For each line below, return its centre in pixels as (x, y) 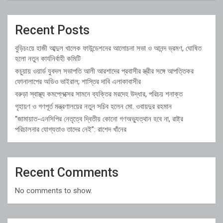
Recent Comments (67, 172)
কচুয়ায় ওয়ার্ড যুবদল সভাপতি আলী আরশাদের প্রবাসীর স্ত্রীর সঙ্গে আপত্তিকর (104, 71)
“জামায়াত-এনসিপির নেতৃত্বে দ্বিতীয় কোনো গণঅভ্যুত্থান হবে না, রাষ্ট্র (99, 119)
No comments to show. (54, 190)
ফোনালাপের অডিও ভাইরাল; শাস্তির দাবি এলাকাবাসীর (78, 81)
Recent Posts (52, 30)
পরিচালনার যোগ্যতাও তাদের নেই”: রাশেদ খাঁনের (72, 129)
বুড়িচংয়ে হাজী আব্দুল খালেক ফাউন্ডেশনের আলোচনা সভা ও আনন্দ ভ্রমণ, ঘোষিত (108, 48)
